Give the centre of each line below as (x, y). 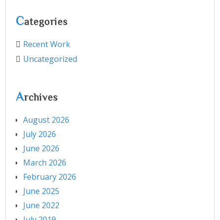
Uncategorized (50, 59)
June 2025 (41, 191)
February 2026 (50, 177)
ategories (46, 21)
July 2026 (40, 134)
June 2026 (41, 148)
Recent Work (47, 44)
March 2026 (45, 162)
